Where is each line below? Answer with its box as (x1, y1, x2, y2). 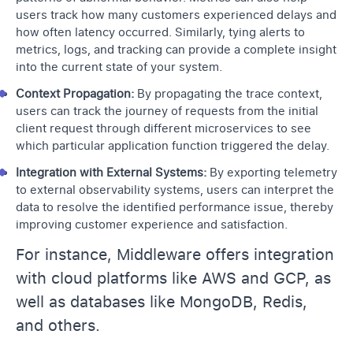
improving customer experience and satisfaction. (16, 217, 291, 232)
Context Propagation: (16, 87, 137, 102)
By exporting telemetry (206, 165, 337, 180)
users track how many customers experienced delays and (16, 8, 336, 23)
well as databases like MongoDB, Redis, (16, 292, 307, 312)
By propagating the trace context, (137, 87, 322, 102)
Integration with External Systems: (16, 165, 206, 180)
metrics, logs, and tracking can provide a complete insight (16, 43, 336, 58)
